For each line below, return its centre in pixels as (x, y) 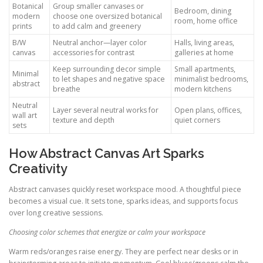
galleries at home (204, 52)
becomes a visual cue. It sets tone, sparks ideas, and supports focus (123, 201)
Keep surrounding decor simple (107, 69)
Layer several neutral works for (106, 110)
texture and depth (84, 120)
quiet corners (197, 120)
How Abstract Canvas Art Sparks (107, 153)
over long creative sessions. (56, 213)
